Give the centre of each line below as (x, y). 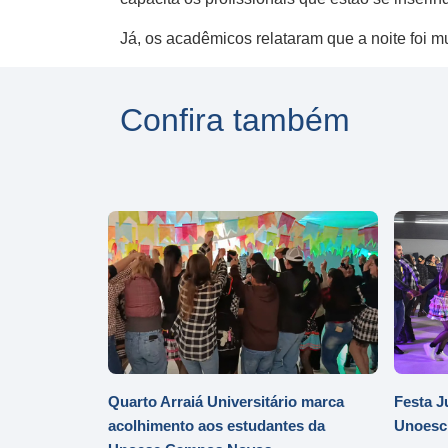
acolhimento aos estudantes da (216, 425)
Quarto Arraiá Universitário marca (226, 401)
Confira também (235, 120)
